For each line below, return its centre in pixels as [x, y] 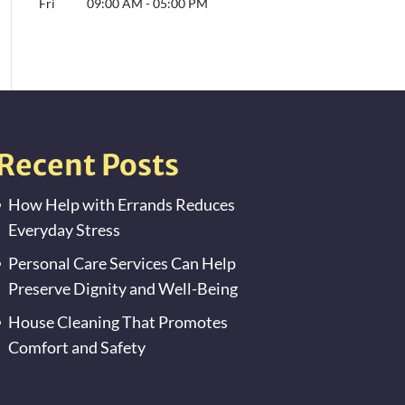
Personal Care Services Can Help [122, 263]
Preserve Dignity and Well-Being [122, 288]
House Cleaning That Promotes [118, 322]
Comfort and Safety [76, 347]
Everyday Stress [64, 230]
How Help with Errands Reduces [121, 204]
